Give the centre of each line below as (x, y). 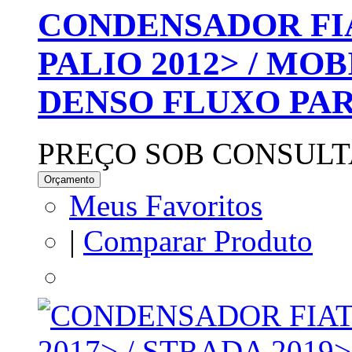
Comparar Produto (198, 241)
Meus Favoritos (166, 206)
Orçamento (69, 180)
